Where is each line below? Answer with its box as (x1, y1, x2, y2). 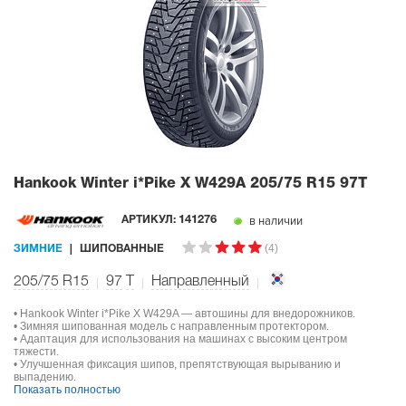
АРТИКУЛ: (121, 214, 179, 225)
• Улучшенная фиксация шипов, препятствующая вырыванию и (14, 357, 341, 371)
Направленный (151, 275, 249, 288)
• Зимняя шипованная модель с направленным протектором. (14, 319, 329, 333)
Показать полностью (14, 382, 121, 396)
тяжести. (14, 344, 59, 358)
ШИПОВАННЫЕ (80, 243, 164, 254)
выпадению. (14, 370, 76, 383)
